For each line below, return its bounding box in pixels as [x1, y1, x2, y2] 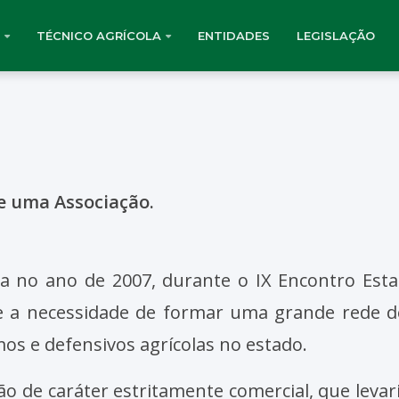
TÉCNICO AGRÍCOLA [37, 28, 161, 43]
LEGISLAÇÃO [297, 28, 375, 43]
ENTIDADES [198, 28, 270, 43]
